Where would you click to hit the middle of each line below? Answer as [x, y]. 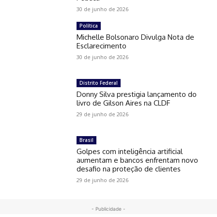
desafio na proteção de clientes [129, 169]
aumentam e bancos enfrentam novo [138, 160]
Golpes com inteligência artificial [130, 152]
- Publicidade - [108, 209]
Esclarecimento [102, 46]
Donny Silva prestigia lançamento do [137, 94]
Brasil [87, 140]
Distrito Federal [99, 83]
